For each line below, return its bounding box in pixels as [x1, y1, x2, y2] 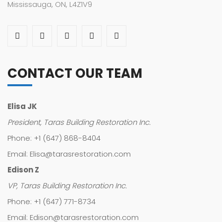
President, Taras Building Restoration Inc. [7, 117, 151, 128]
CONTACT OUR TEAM [7, 64, 142, 83]
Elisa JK [7, 101, 37, 112]
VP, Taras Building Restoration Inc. [7, 180, 127, 191]
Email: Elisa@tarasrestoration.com [7, 149, 131, 160]
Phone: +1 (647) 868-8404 [7, 133, 101, 144]
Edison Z [7, 165, 39, 175]
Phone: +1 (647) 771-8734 [7, 196, 96, 207]
